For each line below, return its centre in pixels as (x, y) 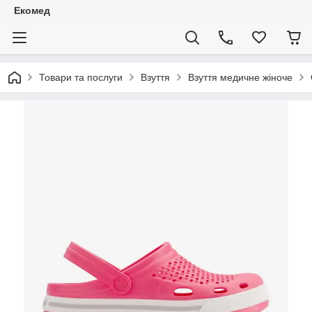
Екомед (32, 10)
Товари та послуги (81, 77)
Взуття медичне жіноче (240, 77)
